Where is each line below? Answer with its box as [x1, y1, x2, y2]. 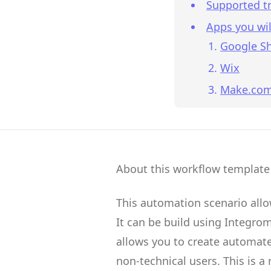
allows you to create [116, 234, 223, 249]
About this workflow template [116, 162, 270, 176]
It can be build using [116, 215, 224, 229]
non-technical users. [116, 253, 223, 268]
